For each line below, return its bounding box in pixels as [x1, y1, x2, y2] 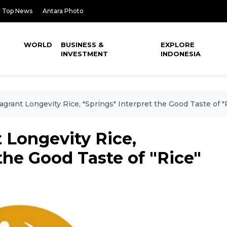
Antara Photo [43, 7, 84, 15]
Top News [2, 7, 32, 15]
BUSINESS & [61, 41, 104, 49]
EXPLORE [161, 41, 195, 49]
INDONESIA [161, 50, 201, 58]
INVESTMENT [61, 50, 108, 58]
